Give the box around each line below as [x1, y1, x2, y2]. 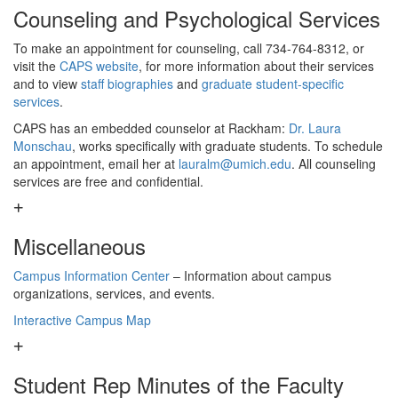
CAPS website [60, 57, 139, 75]
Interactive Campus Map [13, 311, 151, 329]
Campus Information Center [13, 267, 170, 284]
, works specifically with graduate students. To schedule [72, 137, 383, 155]
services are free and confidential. [13, 172, 203, 190]
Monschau [13, 137, 72, 155]
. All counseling [291, 155, 376, 172]
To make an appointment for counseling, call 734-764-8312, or [13, 39, 364, 57]
